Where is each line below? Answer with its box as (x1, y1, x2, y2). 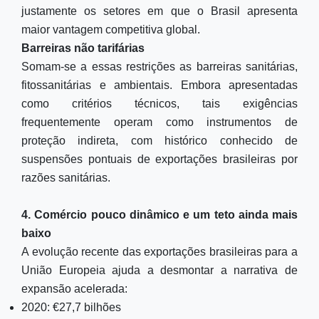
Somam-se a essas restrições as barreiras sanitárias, (21, 61, 298, 73)
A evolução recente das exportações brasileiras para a (21, 246, 298, 258)
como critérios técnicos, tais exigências (21, 98, 298, 110)
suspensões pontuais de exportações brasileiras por (21, 153, 298, 165)
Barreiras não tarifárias (21, 42, 145, 54)
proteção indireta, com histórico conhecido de (21, 135, 298, 147)
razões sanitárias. (21, 172, 110, 184)
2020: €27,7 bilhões (21, 301, 121, 313)
